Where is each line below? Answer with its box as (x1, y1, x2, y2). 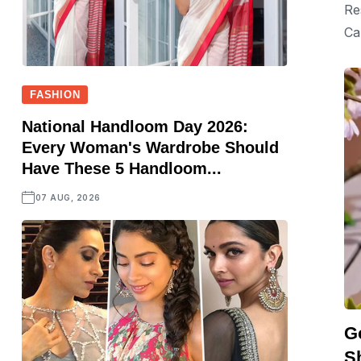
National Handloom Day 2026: (22, 118, 248, 135)
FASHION (30, 89, 81, 101)
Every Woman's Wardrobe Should (22, 139, 279, 156)
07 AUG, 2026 (35, 193, 101, 202)
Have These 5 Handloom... (22, 160, 222, 177)
